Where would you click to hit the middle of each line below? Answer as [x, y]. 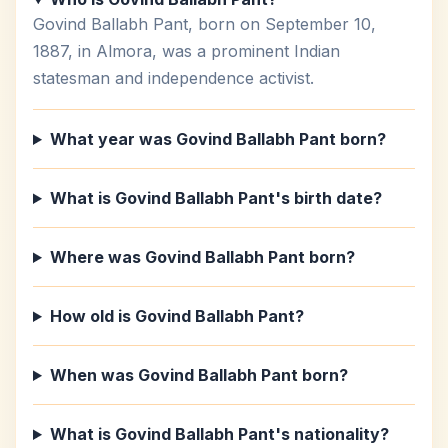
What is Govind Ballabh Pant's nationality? [219, 434]
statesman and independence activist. [173, 78]
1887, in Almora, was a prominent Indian [186, 51]
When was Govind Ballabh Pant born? [198, 375]
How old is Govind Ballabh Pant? [176, 316]
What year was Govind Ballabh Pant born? [217, 139]
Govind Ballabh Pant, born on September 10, [204, 24]
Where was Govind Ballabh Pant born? [202, 257]
